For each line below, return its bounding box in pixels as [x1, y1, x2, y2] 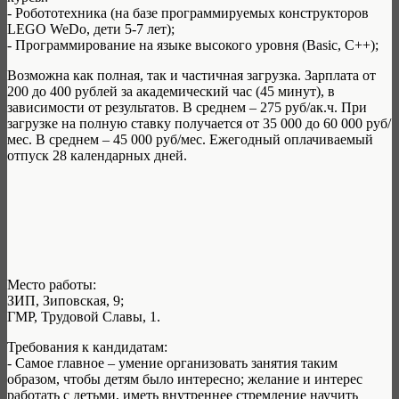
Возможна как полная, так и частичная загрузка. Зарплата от [7, 68, 376, 84]
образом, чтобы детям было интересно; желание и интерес [7, 371, 362, 387]
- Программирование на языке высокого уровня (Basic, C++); [7, 37, 379, 53]
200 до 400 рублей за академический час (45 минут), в [7, 84, 335, 100]
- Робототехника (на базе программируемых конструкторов [7, 5, 369, 21]
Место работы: [7, 277, 96, 293]
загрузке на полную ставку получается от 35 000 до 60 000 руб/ [7, 116, 391, 132]
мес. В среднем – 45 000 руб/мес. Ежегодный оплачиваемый [7, 132, 373, 148]
